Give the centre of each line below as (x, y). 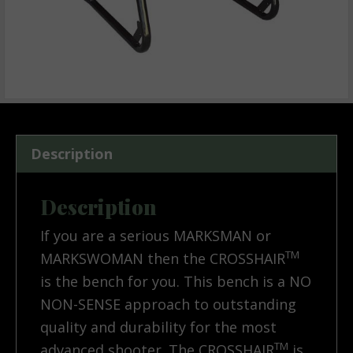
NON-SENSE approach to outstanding (168, 305)
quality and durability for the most (158, 327)
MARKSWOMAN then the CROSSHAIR (163, 259)
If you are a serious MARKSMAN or (156, 236)
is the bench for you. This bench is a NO (176, 282)
